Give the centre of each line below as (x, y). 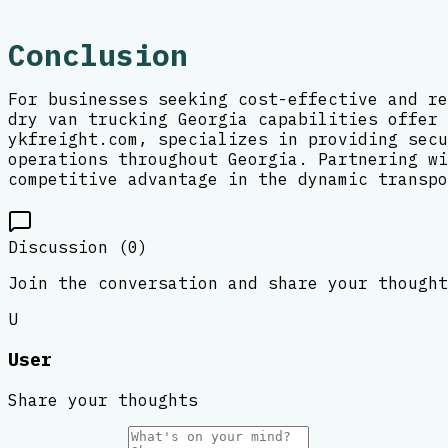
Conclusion (98, 54)
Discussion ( (68, 246)
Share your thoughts (103, 400)
